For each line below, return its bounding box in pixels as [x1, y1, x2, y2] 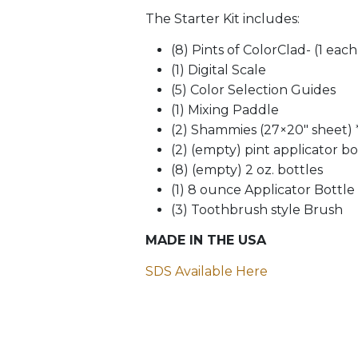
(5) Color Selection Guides [171, 82, 336, 97]
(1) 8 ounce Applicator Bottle [171, 181, 355, 197]
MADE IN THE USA [145, 233, 266, 249]
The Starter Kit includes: [145, 11, 300, 27]
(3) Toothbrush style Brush [171, 201, 343, 217]
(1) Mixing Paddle [171, 101, 279, 117]
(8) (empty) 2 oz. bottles [171, 161, 323, 177]
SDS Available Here [145, 263, 268, 279]
